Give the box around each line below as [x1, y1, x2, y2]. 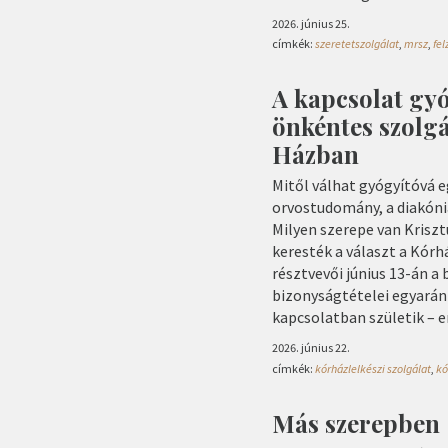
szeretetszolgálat [315, 36, 399, 52]
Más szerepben [272, 406, 440, 439]
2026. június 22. [272, 340, 350, 356]
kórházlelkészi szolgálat [315, 360, 431, 376]
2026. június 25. [272, 16, 350, 32]
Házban [272, 138, 359, 171]
